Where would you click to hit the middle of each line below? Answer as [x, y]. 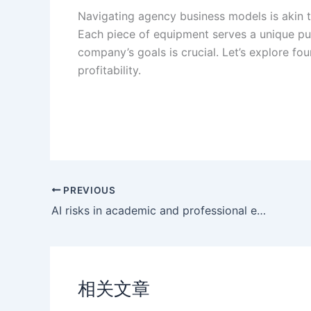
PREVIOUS [88, 190]
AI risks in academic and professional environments [261, 210]
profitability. [109, 70]
